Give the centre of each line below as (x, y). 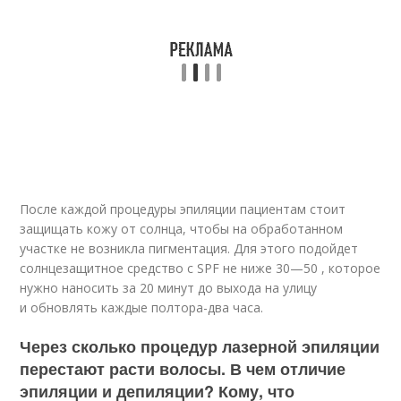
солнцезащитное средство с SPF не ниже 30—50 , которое (200, 269)
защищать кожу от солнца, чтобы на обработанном (182, 229)
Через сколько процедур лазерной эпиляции (200, 347)
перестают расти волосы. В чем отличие (183, 369)
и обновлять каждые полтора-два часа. (142, 308)
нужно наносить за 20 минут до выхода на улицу (169, 288)
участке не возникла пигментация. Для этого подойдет (189, 249)
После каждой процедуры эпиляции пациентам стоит (183, 209)
